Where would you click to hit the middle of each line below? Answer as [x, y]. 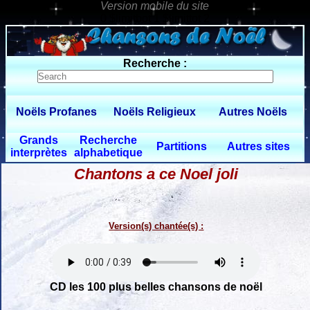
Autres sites [258, 146]
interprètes [39, 153]
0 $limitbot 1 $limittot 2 [155, 18]
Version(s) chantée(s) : [156, 226]
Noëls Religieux [155, 112]
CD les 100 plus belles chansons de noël [156, 286]
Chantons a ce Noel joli [156, 174]
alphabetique [109, 153]
